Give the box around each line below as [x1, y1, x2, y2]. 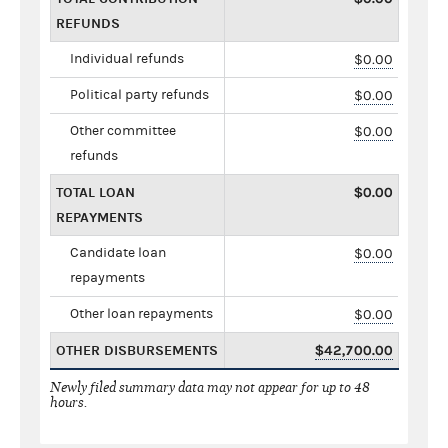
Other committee [70, 122, 176, 139]
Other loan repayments [70, 305, 213, 322]
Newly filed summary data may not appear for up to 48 [50, 378, 370, 396]
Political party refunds [70, 86, 209, 103]
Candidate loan [70, 244, 166, 261]
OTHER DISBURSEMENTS [56, 341, 218, 359]
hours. [50, 393, 88, 411]
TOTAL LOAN [56, 183, 135, 201]
